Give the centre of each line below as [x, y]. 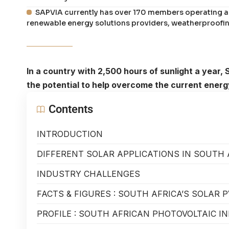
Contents [71, 109]
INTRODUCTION [70, 134]
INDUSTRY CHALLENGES [88, 174]
